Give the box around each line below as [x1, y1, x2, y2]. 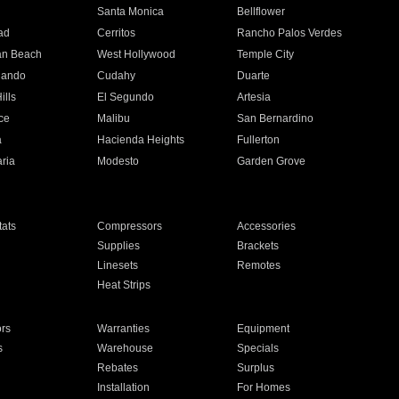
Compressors [96, 220, 162, 232]
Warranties [96, 322, 150, 335]
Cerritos [96, 27, 135, 39]
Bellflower [237, 5, 286, 18]
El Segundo [96, 91, 154, 103]
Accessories [237, 220, 297, 232]
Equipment [237, 322, 290, 335]
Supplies [96, 240, 140, 252]
